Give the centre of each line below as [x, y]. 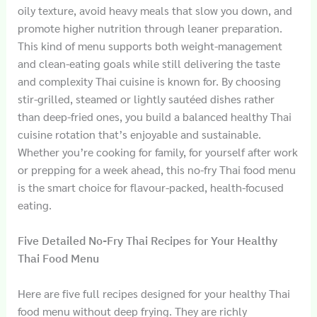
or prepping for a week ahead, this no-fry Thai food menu [156, 170]
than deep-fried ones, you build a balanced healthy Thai [154, 117]
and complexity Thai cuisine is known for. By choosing [149, 81]
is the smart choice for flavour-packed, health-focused [150, 188]
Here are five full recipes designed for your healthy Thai [154, 293]
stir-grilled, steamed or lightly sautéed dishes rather [146, 99]
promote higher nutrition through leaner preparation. [150, 28]
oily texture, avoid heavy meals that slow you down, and [155, 11]
